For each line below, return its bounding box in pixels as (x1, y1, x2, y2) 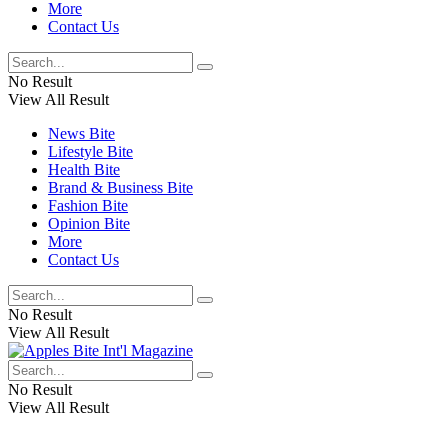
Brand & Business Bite (48, 179, 193, 196)
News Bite (48, 125, 115, 142)
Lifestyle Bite (48, 143, 133, 160)
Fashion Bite (48, 197, 128, 214)
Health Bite (48, 161, 120, 178)
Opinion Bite (48, 215, 130, 232)
